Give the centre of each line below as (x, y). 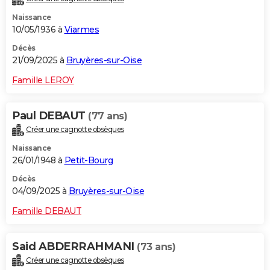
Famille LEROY (43, 80)
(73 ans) (156, 246)
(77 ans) (108, 116)
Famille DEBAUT (47, 211)
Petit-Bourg (88, 160)
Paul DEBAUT (50, 115)
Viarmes (81, 29)
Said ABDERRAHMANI (74, 246)
